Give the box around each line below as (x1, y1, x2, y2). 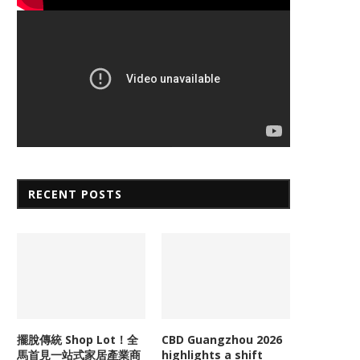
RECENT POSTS (28, 186, 122, 202)
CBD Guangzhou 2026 (162, 331, 283, 347)
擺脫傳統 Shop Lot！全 (17, 331, 138, 347)
